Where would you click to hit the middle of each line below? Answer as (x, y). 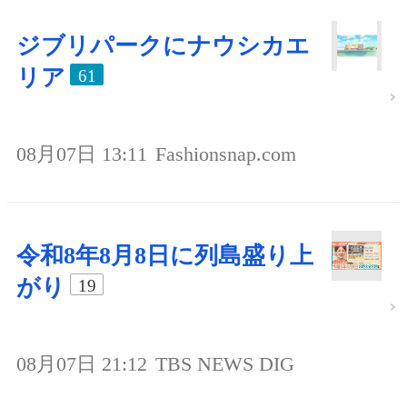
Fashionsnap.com (226, 154)
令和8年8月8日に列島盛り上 (165, 255)
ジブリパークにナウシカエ (163, 45)
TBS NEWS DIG (225, 363)
